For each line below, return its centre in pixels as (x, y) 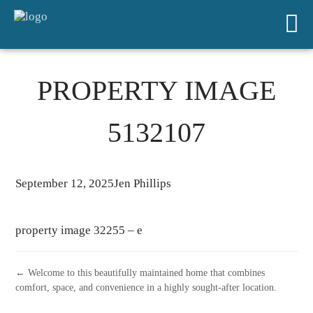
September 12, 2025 (65, 183)
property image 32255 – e (79, 230)
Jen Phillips (143, 183)
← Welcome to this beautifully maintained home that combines (140, 272)
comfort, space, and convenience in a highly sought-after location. (146, 287)
